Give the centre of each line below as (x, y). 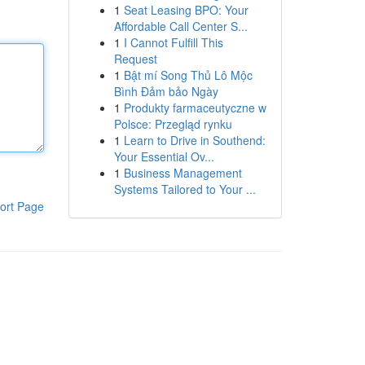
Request (135, 59)
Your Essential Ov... (164, 156)
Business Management (182, 173)
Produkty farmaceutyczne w (195, 108)
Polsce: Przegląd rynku (173, 124)
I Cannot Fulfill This (173, 42)
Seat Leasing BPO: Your (186, 10)
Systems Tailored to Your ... (185, 189)
